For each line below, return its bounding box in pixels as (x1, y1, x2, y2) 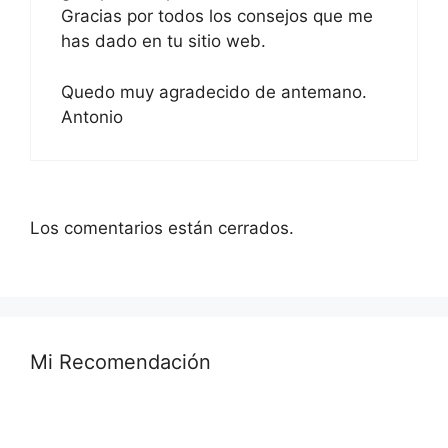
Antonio (61, 106, 123, 127)
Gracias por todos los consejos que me (61, 6, 373, 27)
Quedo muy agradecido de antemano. (61, 81, 367, 102)
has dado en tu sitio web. (61, 31, 266, 52)
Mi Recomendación (30, 349, 211, 374)
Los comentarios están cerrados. (30, 218, 294, 239)
